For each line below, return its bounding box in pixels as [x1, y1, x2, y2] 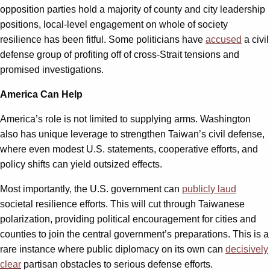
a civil [242, 34, 269, 45]
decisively [225, 243, 268, 254]
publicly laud [182, 183, 236, 194]
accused [206, 34, 242, 45]
